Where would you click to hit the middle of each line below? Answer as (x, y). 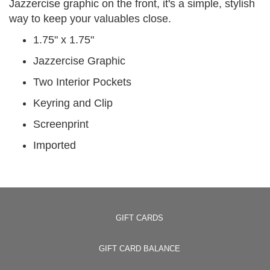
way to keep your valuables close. (90, 19)
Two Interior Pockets (82, 82)
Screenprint (61, 124)
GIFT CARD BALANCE (140, 249)
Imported (55, 145)
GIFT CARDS (140, 218)
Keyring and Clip (73, 103)
